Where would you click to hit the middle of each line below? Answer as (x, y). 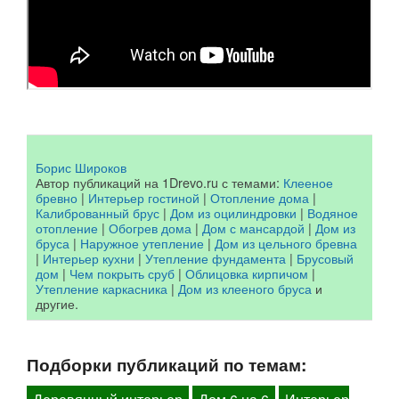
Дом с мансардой (253, 227)
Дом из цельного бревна (286, 242)
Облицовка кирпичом (247, 273)
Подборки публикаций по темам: (167, 364)
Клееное (308, 182)
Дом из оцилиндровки (233, 212)
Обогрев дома (150, 227)
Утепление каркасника (102, 288)
